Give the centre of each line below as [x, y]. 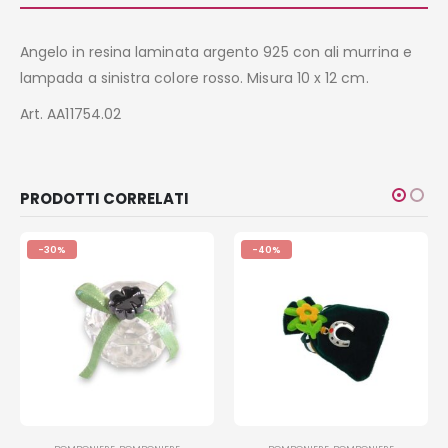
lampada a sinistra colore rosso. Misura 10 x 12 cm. [194, 78]
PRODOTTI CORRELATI [104, 199]
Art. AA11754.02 [71, 114]
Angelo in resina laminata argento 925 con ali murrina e [216, 52]
